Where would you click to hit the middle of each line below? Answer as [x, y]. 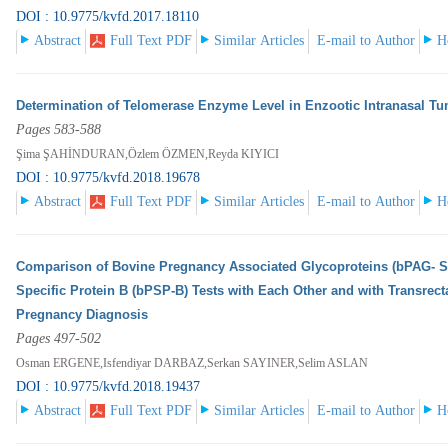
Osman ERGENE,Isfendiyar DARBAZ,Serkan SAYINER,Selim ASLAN [192, 363]
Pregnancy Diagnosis [82, 315]
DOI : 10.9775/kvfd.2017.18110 [108, 17]
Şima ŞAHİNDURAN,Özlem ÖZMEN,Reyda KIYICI [148, 154]
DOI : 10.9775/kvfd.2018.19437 [108, 387]
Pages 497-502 [59, 339]
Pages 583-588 [59, 130]
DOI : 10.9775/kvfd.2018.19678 [108, 178]
